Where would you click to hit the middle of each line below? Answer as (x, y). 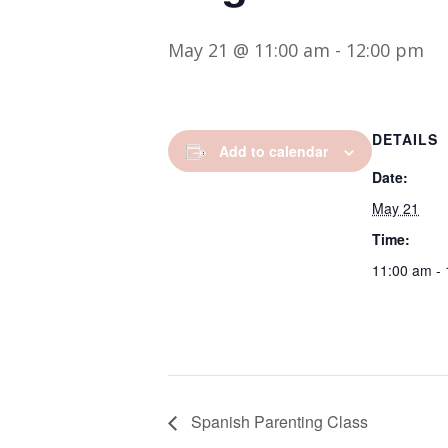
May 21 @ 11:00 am (249, 50)
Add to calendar (273, 151)
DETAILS (405, 139)
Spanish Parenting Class (277, 421)
